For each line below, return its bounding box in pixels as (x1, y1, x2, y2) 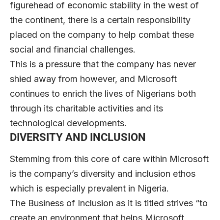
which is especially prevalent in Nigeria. (10, 183, 169, 193)
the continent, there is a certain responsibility (10, 15, 191, 26)
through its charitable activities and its (10, 103, 163, 114)
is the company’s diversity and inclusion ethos (10, 168, 195, 179)
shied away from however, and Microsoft (10, 74, 177, 84)
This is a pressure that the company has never (10, 59, 196, 70)
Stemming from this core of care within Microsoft (10, 153, 209, 164)
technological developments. (10, 118, 127, 129)
